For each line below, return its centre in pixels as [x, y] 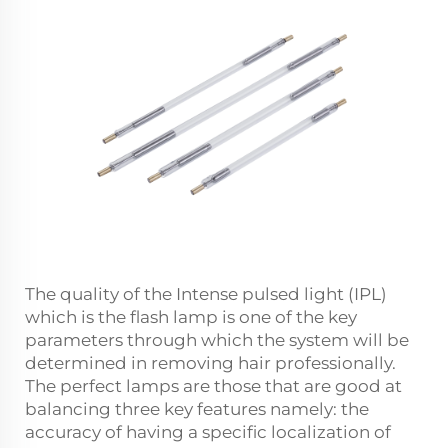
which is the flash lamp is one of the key [191, 317]
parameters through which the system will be [217, 340]
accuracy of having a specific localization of [208, 432]
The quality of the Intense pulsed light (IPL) [206, 294]
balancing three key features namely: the [197, 409]
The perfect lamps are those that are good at [213, 386]
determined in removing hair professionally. [210, 363]
